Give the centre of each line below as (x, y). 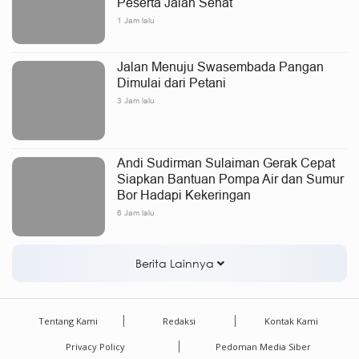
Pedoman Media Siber (263, 347)
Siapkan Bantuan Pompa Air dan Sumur (230, 179)
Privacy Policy (95, 347)
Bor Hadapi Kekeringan (184, 195)
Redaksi (179, 321)
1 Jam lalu (136, 20)
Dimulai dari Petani (171, 83)
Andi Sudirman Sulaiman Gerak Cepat (226, 163)
